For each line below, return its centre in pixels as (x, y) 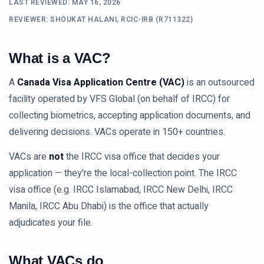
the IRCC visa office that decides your (142, 157)
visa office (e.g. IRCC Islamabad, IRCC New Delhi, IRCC (121, 190)
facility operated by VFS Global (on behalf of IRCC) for (119, 99)
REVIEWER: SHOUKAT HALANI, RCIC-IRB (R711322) (101, 19)
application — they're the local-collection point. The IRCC (123, 173)
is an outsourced (220, 82)
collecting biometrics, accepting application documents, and (130, 115)
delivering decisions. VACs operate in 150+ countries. (117, 132)
